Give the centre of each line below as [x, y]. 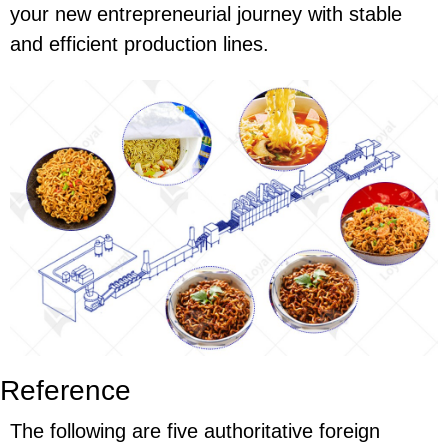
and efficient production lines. [139, 44]
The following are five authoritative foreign [195, 430]
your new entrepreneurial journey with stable [206, 14]
